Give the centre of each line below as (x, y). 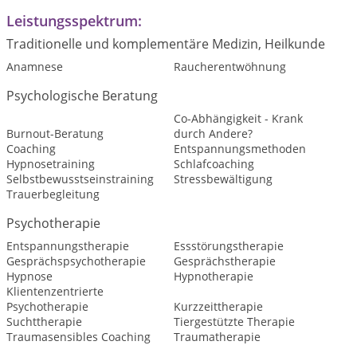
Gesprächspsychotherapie (76, 261)
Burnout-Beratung (55, 133)
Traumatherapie (217, 337)
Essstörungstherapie (228, 246)
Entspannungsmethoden (239, 149)
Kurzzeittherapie (218, 306)
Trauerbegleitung (53, 194)
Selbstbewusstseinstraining (80, 179)
